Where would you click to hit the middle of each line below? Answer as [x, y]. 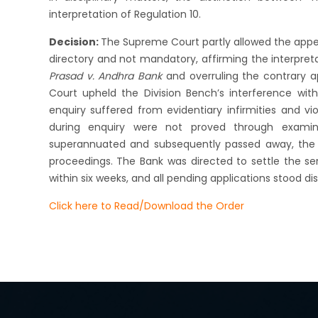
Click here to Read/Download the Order [146, 205]
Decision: [75, 42]
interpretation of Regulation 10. [125, 14]
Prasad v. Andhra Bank [105, 76]
